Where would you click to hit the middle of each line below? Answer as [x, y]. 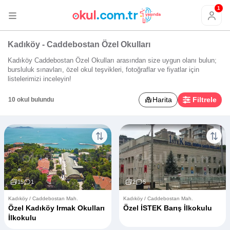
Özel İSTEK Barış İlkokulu [167, 208]
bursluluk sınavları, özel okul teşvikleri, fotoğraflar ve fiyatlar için [103, 69]
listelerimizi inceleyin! [40, 79]
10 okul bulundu [31, 100]
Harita [162, 99]
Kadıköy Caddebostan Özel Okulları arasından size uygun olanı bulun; [112, 60]
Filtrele [205, 99]
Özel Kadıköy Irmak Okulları [56, 208]
